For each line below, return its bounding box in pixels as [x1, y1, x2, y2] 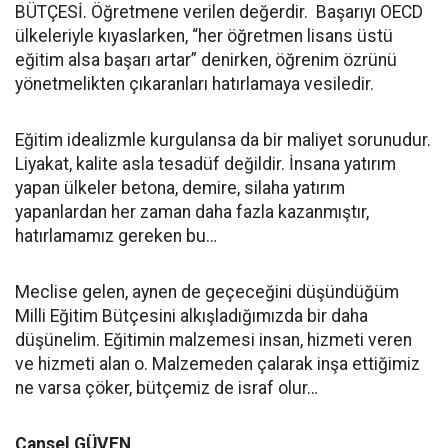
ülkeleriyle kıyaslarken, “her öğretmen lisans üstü [15, 25, 393, 46]
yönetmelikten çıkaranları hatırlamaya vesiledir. [15, 73, 374, 94]
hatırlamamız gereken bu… [15, 225, 217, 246]
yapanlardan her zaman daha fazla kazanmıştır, [15, 201, 369, 222]
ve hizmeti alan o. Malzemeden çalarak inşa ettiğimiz [15, 353, 420, 374]
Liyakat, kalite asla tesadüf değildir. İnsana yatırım [15, 153, 396, 174]
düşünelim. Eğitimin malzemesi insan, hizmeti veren [15, 329, 412, 350]
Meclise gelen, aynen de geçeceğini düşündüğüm [15, 281, 399, 302]
